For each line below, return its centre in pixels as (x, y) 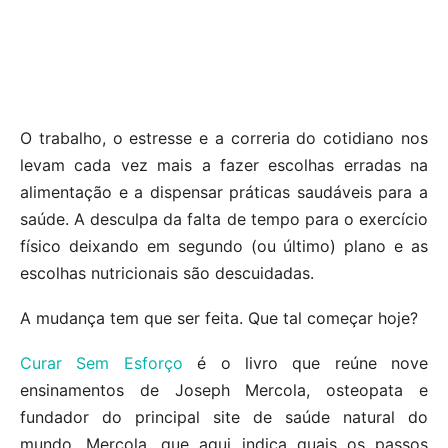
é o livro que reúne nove (305, 362)
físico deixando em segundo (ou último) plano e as (224, 245)
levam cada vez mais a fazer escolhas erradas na (224, 164)
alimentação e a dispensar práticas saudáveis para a (224, 191)
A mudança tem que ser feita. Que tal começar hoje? (219, 317)
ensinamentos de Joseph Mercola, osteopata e (224, 389)
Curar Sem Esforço (101, 362)
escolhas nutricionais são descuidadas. (167, 272)
